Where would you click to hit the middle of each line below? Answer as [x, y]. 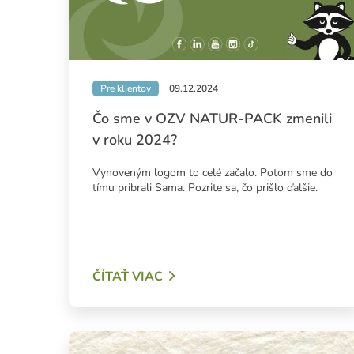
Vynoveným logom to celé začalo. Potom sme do [213, 173]
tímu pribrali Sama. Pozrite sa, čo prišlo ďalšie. [205, 188]
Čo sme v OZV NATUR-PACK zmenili [212, 119]
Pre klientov [126, 89]
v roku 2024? [135, 140]
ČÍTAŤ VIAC [128, 277]
